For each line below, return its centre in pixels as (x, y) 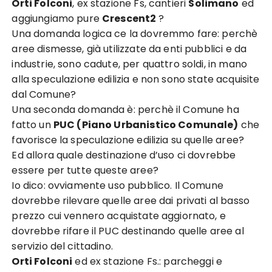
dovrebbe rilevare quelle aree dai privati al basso (131, 201)
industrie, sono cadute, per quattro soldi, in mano (129, 64)
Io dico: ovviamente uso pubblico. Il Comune (117, 185)
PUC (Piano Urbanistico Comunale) (146, 125)
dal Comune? (44, 94)
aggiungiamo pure (57, 19)
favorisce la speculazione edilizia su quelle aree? (128, 140)
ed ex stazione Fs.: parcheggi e (148, 261)
